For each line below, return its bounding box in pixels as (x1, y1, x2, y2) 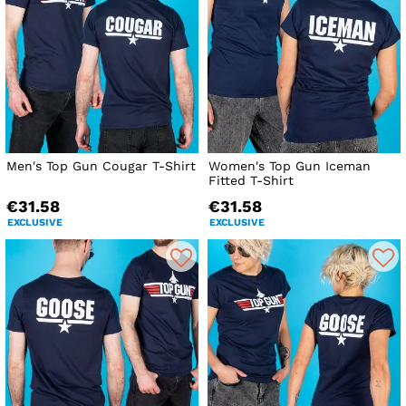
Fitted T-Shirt (208, 173, 295, 188)
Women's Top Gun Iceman (208, 159, 372, 174)
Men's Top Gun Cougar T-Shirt (6, 159, 196, 174)
